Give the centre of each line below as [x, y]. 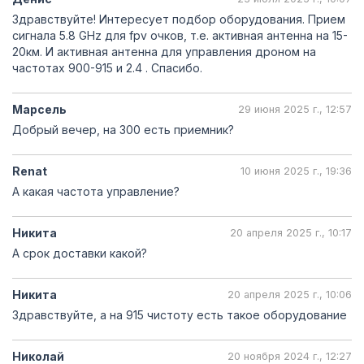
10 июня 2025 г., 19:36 [296, 171]
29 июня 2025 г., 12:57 [295, 109]
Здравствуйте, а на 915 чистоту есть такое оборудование [180, 315]
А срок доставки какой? [80, 253]
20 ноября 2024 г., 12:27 [290, 356]
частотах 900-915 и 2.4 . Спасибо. [107, 68]
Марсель [39, 109]
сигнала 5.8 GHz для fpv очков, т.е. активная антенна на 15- [180, 35]
